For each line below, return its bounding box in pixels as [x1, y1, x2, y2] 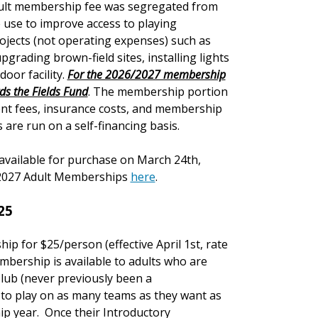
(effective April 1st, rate [104, 236, 228, 252]
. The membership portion [87, 84, 228, 99]
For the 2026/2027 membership [67, 67, 226, 82]
